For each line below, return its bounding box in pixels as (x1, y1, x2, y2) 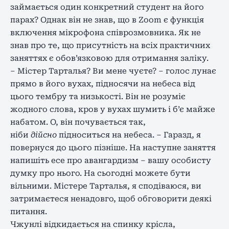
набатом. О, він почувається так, (10, 117, 146, 127)
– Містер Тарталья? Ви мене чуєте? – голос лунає (10, 66, 216, 76)
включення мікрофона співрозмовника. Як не (10, 28, 201, 37)
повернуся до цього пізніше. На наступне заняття (10, 143, 216, 152)
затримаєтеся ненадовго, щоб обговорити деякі (10, 194, 212, 203)
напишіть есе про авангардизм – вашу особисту (10, 155, 211, 165)
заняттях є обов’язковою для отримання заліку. (10, 53, 209, 63)
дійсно (31, 130, 57, 140)
